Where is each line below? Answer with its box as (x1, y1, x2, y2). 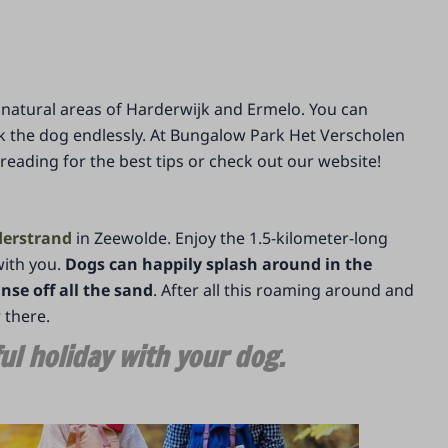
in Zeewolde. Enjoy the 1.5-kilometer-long (72, 227, 389, 250)
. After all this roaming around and (153, 279, 415, 302)
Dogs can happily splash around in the (65, 253, 373, 276)
